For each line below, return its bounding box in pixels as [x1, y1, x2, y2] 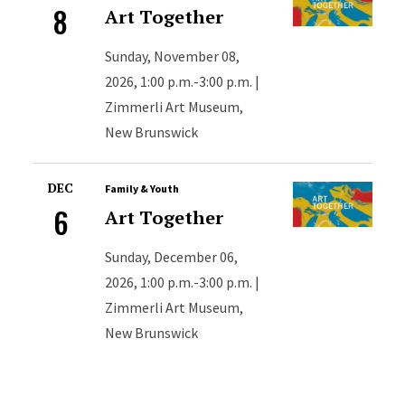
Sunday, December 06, [105, 247, 239, 266]
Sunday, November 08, [105, 46, 240, 65]
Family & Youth [105, 181, 180, 195]
